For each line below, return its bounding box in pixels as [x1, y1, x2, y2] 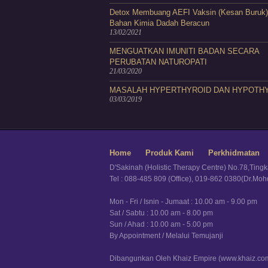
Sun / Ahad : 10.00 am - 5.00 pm [109, 220, 213, 228]
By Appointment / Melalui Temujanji [109, 231, 223, 239]
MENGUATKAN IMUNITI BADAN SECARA [109, 46, 259, 56]
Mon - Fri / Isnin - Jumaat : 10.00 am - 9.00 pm [109, 197, 257, 205]
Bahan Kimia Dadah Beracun [109, 18, 209, 28]
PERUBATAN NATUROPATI [109, 57, 207, 66]
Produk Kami [145, 148, 194, 157]
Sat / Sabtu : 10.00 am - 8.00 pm [109, 208, 213, 217]
